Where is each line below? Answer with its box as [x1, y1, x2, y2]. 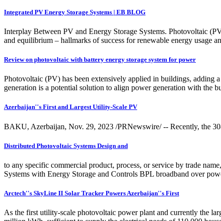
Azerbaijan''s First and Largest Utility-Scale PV [4, 103, 137, 111]
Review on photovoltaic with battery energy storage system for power [4, 56, 196, 64]
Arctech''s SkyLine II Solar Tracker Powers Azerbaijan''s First [4, 189, 179, 197]
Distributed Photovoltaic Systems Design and [4, 142, 128, 149]
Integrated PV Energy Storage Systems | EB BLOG [4, 8, 146, 16]
